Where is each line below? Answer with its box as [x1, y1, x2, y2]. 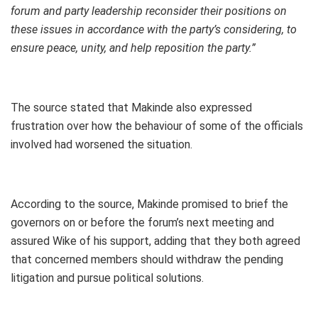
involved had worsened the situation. [11, 138, 192, 152]
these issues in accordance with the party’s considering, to [11, 23, 297, 37]
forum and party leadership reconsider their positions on [11, 4, 287, 18]
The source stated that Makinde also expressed [11, 101, 252, 115]
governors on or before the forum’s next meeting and [11, 216, 274, 230]
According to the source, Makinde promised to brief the [11, 197, 288, 212]
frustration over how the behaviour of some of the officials [11, 119, 303, 133]
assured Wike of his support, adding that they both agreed [11, 234, 300, 248]
